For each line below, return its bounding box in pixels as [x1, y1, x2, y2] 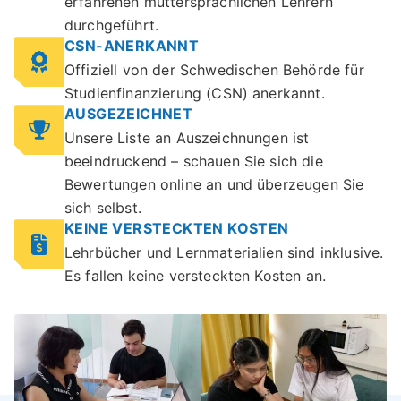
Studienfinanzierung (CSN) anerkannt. [64, 84, 325, 103]
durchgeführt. [64, 16, 159, 35]
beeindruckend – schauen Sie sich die [64, 152, 323, 171]
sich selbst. [64, 199, 141, 218]
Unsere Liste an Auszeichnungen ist [64, 129, 310, 148]
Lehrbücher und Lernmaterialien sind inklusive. [64, 243, 384, 262]
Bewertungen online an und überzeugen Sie [64, 175, 364, 194]
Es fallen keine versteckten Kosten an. [64, 267, 327, 286]
